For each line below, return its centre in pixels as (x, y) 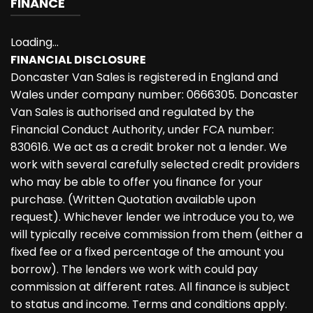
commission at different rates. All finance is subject (150, 287)
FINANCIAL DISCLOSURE (78, 60)
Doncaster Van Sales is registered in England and (144, 78)
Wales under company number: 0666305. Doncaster (154, 95)
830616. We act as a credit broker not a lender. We (149, 147)
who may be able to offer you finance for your (137, 182)
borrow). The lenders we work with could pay (134, 270)
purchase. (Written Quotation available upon (133, 200)
